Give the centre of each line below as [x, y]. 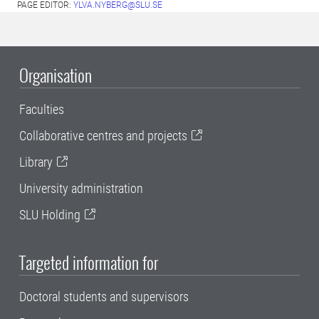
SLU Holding [50, 214]
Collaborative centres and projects [103, 135]
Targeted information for [89, 262]
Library [36, 162]
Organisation [56, 74]
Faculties [42, 109]
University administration [81, 188]
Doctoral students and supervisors [104, 297]
